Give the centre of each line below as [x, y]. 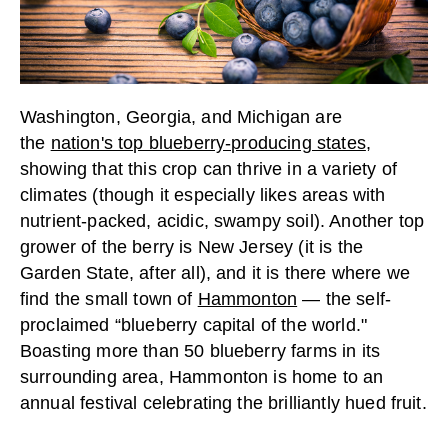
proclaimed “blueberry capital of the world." [194, 324]
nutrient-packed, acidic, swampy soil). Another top [222, 220]
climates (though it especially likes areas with [203, 194]
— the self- [344, 298]
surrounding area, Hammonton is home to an [202, 376]
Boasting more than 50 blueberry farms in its [200, 350]
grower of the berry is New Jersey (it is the [192, 246]
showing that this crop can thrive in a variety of [208, 168]
